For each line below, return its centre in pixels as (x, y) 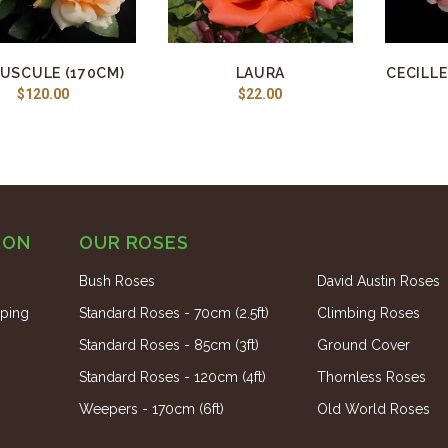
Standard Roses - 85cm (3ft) (168, 345)
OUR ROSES (134, 242)
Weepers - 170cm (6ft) (151, 409)
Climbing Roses (368, 313)
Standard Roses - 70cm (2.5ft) (173, 313)
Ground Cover (363, 345)
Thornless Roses (371, 377)
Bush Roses (116, 281)
